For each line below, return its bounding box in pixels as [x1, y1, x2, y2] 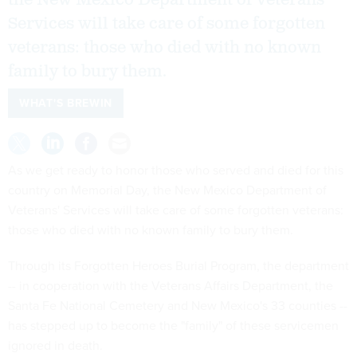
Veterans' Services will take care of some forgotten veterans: [8, 200, 343, 218]
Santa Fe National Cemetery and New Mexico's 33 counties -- [8, 296, 347, 314]
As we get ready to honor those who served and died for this [8, 160, 343, 178]
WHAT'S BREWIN [19, 95, 113, 112]
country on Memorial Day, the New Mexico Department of [8, 180, 327, 198]
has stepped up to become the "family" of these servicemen [8, 316, 339, 334]
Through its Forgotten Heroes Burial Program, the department [8, 256, 349, 274]
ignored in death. [8, 335, 103, 354]
